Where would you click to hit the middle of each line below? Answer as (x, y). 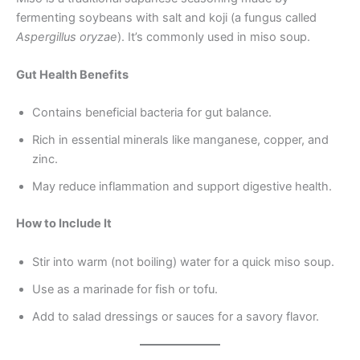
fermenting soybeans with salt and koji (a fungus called (166, 17)
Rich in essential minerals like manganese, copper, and (180, 140)
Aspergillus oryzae (67, 37)
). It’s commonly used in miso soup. (214, 37)
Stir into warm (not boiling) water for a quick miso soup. (183, 262)
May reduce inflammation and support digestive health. (182, 187)
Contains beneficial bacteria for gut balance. (152, 113)
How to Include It (64, 224)
